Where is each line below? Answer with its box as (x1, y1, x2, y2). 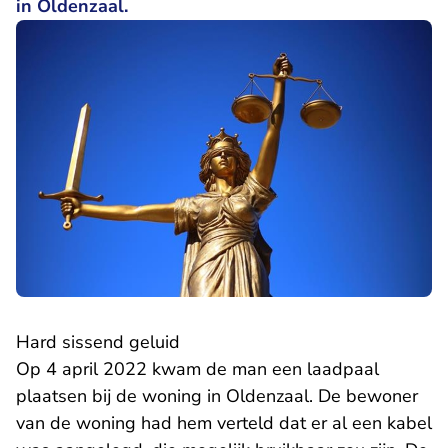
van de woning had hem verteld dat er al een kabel (16, 411, 432, 436)
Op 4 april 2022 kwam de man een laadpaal (16, 357, 379, 382)
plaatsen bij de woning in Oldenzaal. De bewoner (16, 384, 418, 409)
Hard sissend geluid (16, 330, 180, 355)
